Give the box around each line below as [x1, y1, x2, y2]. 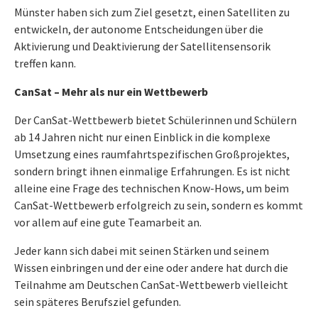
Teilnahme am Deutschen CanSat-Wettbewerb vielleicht [14, 278, 288, 292]
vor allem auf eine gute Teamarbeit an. [14, 215, 202, 229]
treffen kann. [14, 56, 76, 70]
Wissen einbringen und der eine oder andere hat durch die [14, 261, 288, 275]
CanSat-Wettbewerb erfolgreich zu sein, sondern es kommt [14, 198, 303, 212]
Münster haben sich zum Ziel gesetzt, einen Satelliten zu [14, 5, 290, 19]
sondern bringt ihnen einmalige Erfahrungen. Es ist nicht [14, 164, 290, 178]
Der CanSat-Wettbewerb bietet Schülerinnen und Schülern [14, 113, 297, 127]
